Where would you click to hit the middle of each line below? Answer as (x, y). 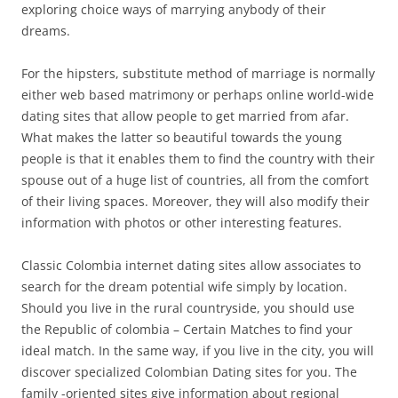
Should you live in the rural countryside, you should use (188, 307)
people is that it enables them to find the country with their (198, 158)
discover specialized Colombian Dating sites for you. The (189, 371)
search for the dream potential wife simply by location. (184, 286)
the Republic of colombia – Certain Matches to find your (187, 329)
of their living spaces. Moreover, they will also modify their (195, 201)
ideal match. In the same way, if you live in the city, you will (198, 350)
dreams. (46, 30)
